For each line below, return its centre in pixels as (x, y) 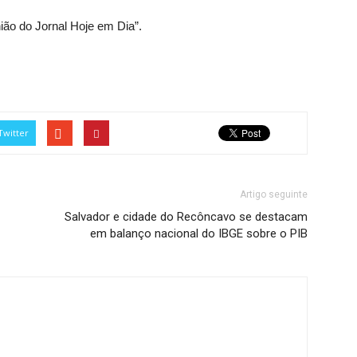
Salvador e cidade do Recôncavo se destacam (186, 217)
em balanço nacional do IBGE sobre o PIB (199, 233)
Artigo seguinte (274, 194)
